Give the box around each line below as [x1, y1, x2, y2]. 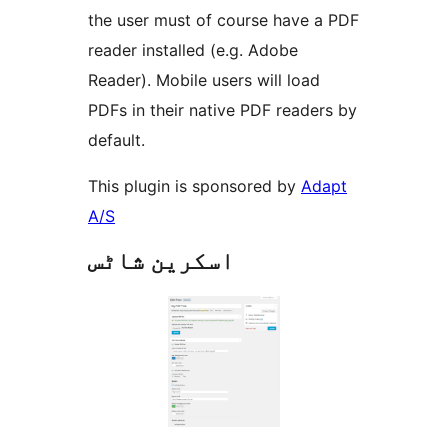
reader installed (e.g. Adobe [88, 40, 298, 61]
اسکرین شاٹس [88, 246, 234, 276]
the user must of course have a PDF [88, 10, 359, 31]
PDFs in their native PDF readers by [88, 100, 357, 121]
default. [88, 130, 145, 151]
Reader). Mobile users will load [88, 70, 320, 91]
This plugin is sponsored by [88, 176, 301, 197]
